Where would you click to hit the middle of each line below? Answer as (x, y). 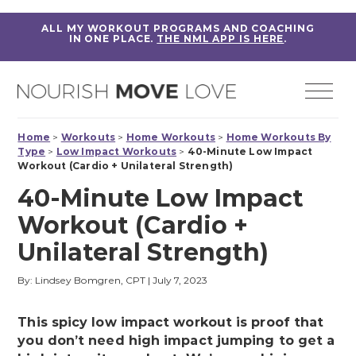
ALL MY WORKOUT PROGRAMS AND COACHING (178, 28)
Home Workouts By (279, 137)
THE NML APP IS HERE (221, 39)
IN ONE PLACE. (111, 39)
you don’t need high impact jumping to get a (176, 341)
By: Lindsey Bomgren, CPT (82, 281)
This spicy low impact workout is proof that (171, 323)
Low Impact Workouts (116, 152)
